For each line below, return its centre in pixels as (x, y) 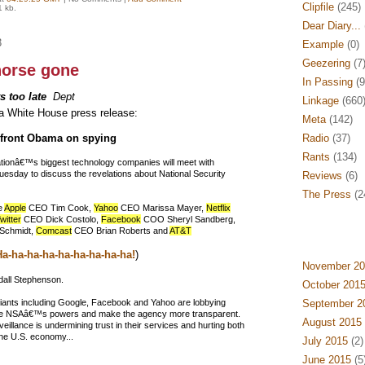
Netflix (218, 208)
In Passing (327, 82)
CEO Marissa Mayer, (162, 208)
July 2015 (325, 341)
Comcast (53, 231)
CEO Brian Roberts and (120, 231)
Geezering (326, 63)
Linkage (320, 101)
